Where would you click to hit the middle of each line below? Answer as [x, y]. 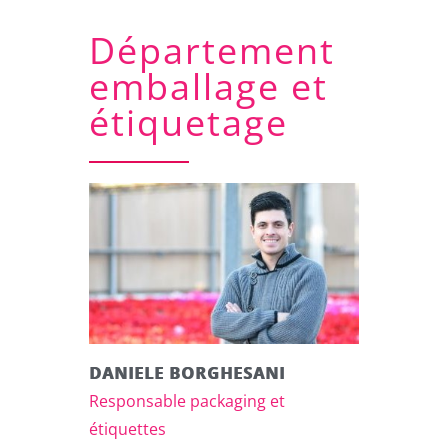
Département [212, 50]
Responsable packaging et [187, 400]
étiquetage [188, 122]
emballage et [208, 86]
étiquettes [127, 428]
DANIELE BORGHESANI [187, 372]
